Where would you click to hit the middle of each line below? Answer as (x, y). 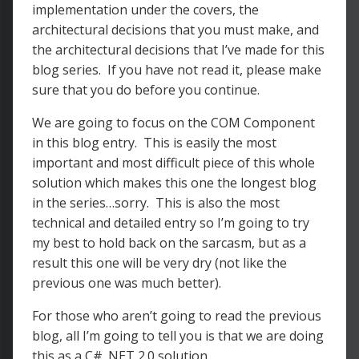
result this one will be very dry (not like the (159, 263)
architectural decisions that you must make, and (175, 30)
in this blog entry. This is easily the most (154, 143)
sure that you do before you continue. (146, 90)
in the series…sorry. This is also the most (156, 203)
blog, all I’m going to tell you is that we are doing (178, 336)
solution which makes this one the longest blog (174, 183)
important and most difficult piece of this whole (173, 163)
